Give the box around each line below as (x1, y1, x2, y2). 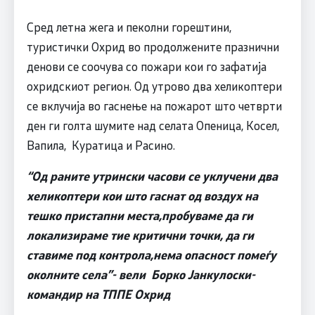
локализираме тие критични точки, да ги (26, 227, 254, 243)
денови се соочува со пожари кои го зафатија (26, 58, 266, 75)
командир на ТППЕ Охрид (26, 286, 170, 302)
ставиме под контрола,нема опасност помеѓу (26, 247, 276, 263)
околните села (26, 266, 107, 283)
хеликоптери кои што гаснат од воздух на (26, 188, 258, 204)
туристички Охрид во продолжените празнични (26, 39, 279, 55)
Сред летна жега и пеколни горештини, (26, 19, 231, 35)
